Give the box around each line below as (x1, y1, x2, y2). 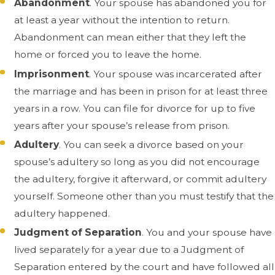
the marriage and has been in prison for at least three (14, 85, 268, 97)
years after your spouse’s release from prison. (14, 119, 230, 131)
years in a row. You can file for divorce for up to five (14, 102, 256, 114)
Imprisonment (14, 68, 90, 80)
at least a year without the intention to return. (14, 14, 230, 26)
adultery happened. (14, 207, 110, 219)
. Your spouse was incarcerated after (89, 68, 263, 80)
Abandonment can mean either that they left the (14, 31, 247, 44)
